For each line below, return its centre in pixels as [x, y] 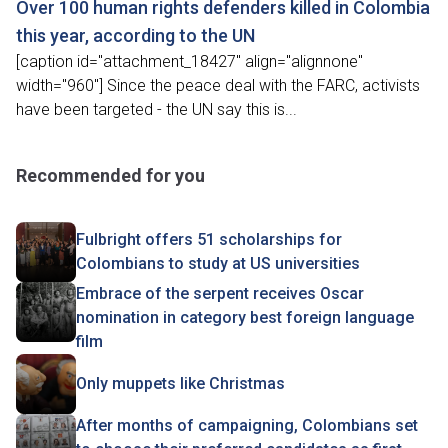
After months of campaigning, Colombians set [247, 425]
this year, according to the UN [135, 35]
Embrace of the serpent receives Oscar [220, 293]
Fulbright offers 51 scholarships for [209, 239]
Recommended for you [110, 175]
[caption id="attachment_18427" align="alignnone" [189, 61]
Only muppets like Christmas [180, 383]
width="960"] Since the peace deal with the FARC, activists [218, 85]
